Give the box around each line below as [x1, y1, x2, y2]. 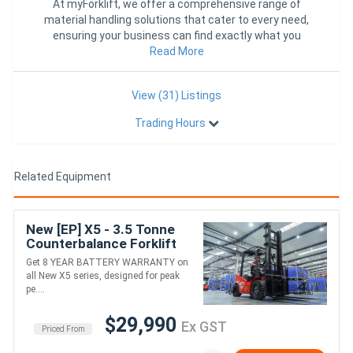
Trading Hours [134, 116, 208, 129]
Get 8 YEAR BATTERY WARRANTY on [26, 256, 188, 268]
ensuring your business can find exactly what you [52, 28, 301, 42]
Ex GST [181, 318, 227, 335]
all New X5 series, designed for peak [26, 269, 180, 281]
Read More [149, 44, 204, 58]
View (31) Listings [132, 88, 221, 102]
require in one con [132, 44, 221, 58]
